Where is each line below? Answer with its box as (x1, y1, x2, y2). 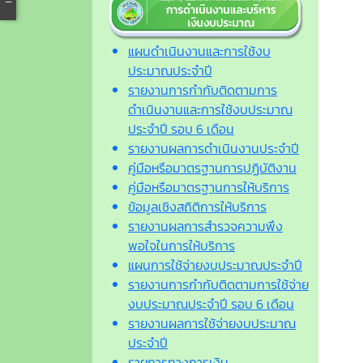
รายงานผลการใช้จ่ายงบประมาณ (128, 313, 296, 333)
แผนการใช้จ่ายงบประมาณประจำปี (128, 254, 302, 275)
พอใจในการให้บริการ (128, 235, 235, 255)
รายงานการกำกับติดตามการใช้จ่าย (128, 274, 309, 294)
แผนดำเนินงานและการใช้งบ (128, 41, 271, 61)
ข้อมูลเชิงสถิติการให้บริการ (128, 196, 267, 216)
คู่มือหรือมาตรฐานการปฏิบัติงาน (128, 157, 297, 177)
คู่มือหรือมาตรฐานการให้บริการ (128, 177, 289, 197)
